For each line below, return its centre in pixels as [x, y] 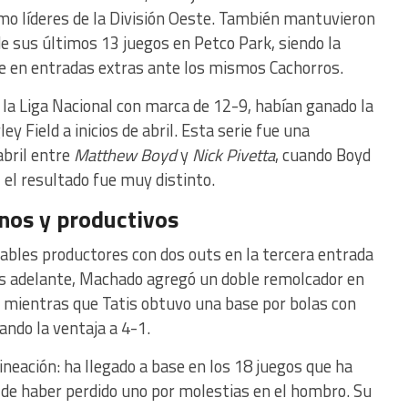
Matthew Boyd [125, 155]
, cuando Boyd [323, 155]
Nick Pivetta [234, 155]
